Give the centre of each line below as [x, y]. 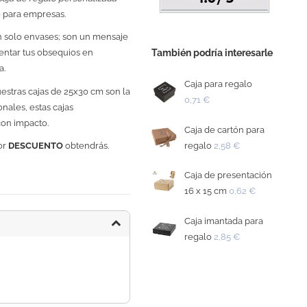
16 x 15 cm [206, 191]
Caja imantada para [224, 221]
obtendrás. [86, 146]
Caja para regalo [219, 84]
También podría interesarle [212, 53]
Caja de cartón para [225, 130]
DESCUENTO [36, 146]
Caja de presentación [229, 175]
